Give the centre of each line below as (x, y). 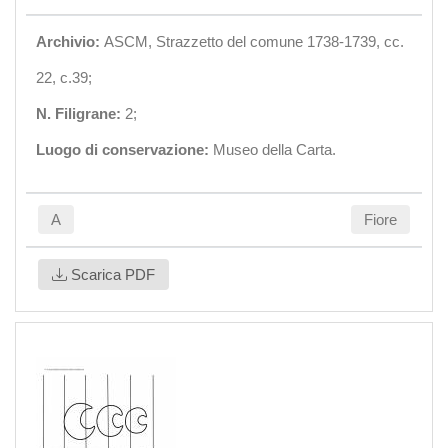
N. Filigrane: (80, 113)
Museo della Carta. (274, 149)
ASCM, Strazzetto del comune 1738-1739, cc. (254, 41)
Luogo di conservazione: (124, 149)
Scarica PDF (111, 274)
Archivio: (70, 41)
